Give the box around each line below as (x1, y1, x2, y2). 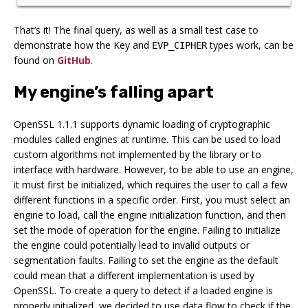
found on (14, 53, 57, 67)
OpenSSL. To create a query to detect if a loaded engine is (14, 283, 273, 297)
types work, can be (207, 38, 294, 52)
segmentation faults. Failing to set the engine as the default (14, 253, 278, 267)
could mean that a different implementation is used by (14, 268, 254, 282)
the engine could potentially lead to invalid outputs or (14, 238, 250, 252)
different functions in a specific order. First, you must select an (14, 192, 290, 206)
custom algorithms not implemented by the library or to (14, 147, 261, 161)
